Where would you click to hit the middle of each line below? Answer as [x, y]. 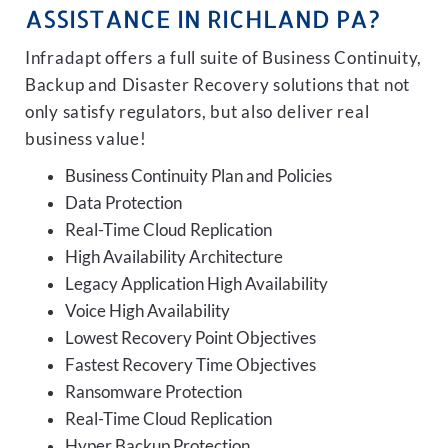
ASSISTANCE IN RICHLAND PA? [202, 18]
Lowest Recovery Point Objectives [190, 338]
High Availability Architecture [174, 257]
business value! [86, 139]
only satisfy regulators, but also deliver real [197, 112]
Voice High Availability [147, 311]
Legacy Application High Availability [196, 284]
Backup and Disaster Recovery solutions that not [217, 85]
